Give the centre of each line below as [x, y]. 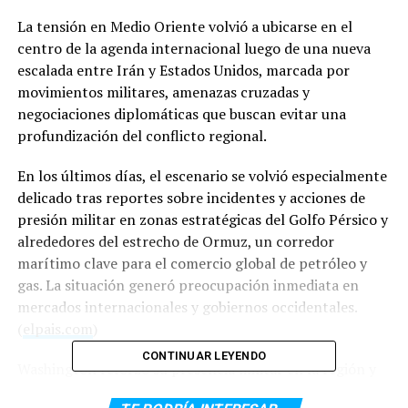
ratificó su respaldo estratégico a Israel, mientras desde [199, 391]
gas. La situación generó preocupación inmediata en [188, 285]
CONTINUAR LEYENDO [204, 356]
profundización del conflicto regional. [142, 136]
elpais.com [57, 329]
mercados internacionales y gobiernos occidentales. [187, 307]
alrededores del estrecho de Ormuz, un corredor [175, 241]
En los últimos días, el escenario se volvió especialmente [202, 176]
